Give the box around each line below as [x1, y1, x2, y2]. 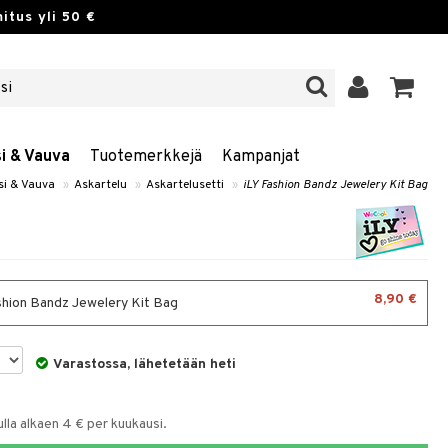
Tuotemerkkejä [90, 147, 202, 167]
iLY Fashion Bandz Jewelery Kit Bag [243, 177, 428, 193]
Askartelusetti [146, 177, 224, 193]
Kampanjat [222, 147, 300, 167]
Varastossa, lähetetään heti [53, 356, 237, 373]
